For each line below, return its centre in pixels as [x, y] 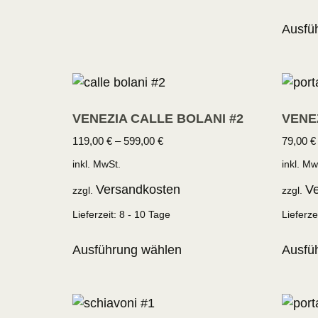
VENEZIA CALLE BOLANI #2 [158, 119]
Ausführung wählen [127, 250]
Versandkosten [138, 189]
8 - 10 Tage [145, 214]
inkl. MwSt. [97, 164]
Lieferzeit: [96, 214]
